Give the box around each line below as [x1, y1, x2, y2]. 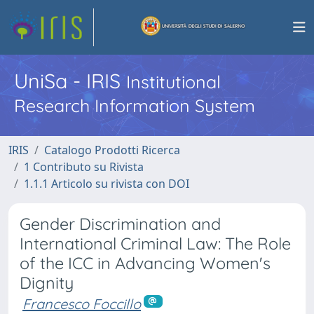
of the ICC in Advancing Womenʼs [20, 253, 271, 273]
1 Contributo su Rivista [24, 159, 144, 175]
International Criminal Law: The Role [20, 233, 291, 254]
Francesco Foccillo [22, 295, 141, 313]
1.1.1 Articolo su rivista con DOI [24, 176, 189, 191]
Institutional [126, 71, 221, 93]
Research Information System [14, 95, 255, 116]
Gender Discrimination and [20, 214, 221, 234]
